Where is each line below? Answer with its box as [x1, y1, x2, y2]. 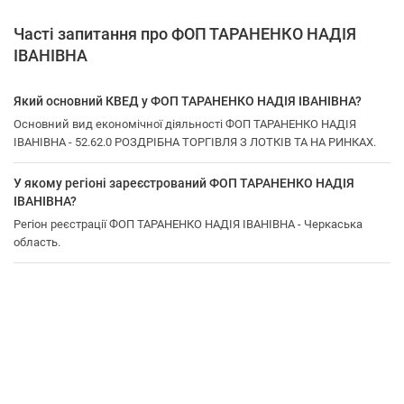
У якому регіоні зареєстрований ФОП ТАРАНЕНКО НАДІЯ [14, 176, 354, 190]
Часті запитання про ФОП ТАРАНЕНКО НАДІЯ [14, 24, 356, 43]
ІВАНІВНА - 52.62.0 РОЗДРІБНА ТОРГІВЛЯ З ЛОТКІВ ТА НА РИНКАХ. [14, 135, 376, 149]
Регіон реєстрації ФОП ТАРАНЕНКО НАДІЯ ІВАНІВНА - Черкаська [14, 217, 363, 231]
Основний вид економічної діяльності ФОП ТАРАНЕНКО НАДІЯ [14, 117, 356, 131]
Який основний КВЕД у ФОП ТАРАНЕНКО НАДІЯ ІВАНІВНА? [14, 94, 362, 108]
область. [14, 235, 60, 249]
